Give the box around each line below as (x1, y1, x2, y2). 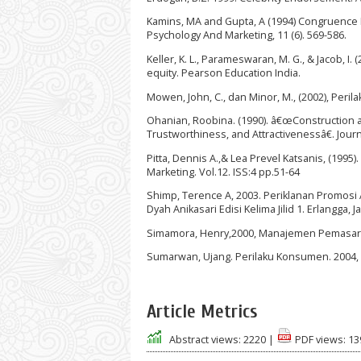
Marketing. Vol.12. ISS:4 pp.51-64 (147, 164, 300, 179)
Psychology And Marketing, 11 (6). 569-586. (147, 28, 346, 43)
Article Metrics (147, 301, 257, 323)
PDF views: (293, 332, 346, 346)
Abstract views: (169, 332, 241, 346)
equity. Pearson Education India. (147, 65, 301, 80)
